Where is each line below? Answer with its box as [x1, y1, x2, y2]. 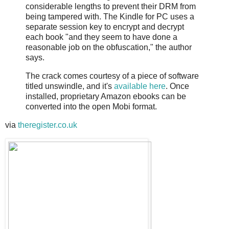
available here [114, 82, 166, 91]
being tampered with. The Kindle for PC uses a [26, 12, 194, 21]
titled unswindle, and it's [26, 82, 114, 91]
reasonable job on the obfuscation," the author [26, 43, 192, 52]
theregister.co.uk [18, 121, 77, 130]
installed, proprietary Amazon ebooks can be [26, 92, 186, 101]
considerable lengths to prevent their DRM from [26, 2, 196, 11]
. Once [166, 82, 189, 91]
